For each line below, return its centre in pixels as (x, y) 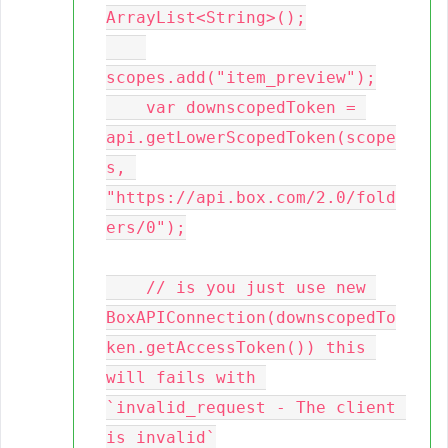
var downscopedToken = (126, 107)
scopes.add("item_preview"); (241, 77)
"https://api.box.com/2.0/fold (251, 197)
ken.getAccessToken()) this (236, 347)
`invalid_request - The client (251, 407)
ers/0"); (146, 227)
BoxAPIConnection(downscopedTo (251, 317)
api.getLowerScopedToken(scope (251, 137)
